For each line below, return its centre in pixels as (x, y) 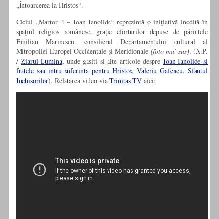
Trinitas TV (126, 81)
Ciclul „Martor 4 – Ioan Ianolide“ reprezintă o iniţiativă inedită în (112, 22)
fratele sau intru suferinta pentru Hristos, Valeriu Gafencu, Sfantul (112, 71)
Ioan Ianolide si (186, 61)
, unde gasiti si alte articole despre (113, 61)
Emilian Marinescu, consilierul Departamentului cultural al (112, 42)
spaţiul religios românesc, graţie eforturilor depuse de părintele (112, 32)
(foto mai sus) (170, 51)
